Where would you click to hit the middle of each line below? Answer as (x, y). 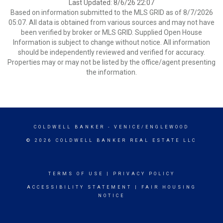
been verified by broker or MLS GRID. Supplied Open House (111, 32)
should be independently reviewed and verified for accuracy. (111, 52)
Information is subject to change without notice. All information (111, 42)
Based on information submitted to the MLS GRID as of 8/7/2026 (111, 12)
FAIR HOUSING (169, 187)
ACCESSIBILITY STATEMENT (79, 187)
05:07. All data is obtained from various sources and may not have (111, 22)
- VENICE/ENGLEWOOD (147, 127)
